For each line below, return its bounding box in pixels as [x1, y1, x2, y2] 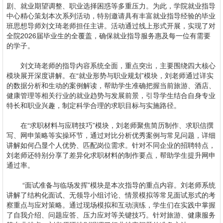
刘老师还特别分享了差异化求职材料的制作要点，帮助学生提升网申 [6, 150, 216, 160]
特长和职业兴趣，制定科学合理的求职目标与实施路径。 [6, 100, 181, 110]
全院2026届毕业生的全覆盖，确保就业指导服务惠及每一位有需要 [6, 30, 211, 40]
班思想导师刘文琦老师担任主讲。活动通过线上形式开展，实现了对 [6, 20, 216, 30]
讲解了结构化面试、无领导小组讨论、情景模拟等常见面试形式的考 [6, 190, 216, 200]
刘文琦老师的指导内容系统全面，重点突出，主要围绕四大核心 [6, 60, 216, 70]
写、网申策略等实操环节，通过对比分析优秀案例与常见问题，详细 [6, 130, 216, 140]
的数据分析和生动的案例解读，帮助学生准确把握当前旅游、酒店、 [6, 80, 216, 90]
